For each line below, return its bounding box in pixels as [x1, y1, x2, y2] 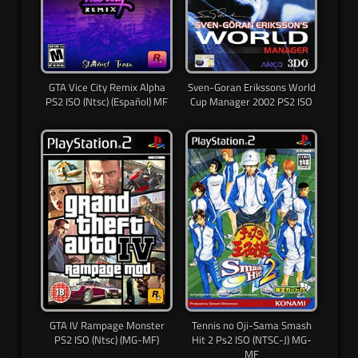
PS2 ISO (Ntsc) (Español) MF [46, 93, 168, 110]
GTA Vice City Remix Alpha [48, 79, 165, 96]
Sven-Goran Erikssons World [187, 79, 316, 96]
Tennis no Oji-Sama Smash [191, 316, 312, 333]
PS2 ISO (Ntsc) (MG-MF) [54, 331, 159, 348]
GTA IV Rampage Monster [49, 316, 165, 333]
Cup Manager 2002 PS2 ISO [190, 93, 312, 110]
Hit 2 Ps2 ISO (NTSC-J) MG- [191, 331, 312, 348]
